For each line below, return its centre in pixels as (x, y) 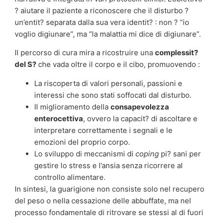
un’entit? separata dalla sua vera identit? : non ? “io (102, 22)
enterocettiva (59, 118)
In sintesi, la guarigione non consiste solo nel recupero (109, 189)
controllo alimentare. (70, 177)
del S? (25, 65)
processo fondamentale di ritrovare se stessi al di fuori (109, 212)
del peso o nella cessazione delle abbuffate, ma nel (103, 200)
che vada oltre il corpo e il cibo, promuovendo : (118, 65)
